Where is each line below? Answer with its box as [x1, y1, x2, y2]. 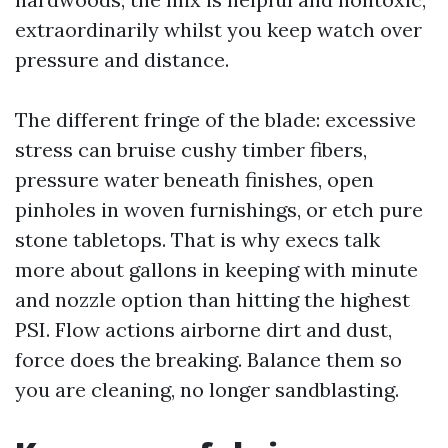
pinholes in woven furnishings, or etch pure [15, 197, 423, 222]
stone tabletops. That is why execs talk [15, 227, 380, 252]
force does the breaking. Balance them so [15, 347, 402, 372]
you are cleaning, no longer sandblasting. [15, 377, 399, 402]
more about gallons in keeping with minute [15, 257, 418, 282]
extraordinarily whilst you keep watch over [15, 17, 422, 42]
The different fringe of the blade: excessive [15, 107, 416, 132]
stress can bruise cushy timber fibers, [15, 137, 367, 162]
